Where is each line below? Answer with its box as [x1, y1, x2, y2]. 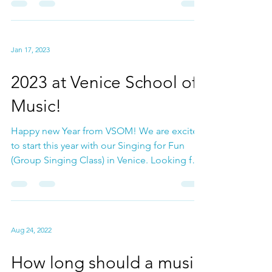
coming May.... [11, 10, 74, 22]
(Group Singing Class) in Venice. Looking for [11, 176, 201, 188]
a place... [11, 191, 49, 202]
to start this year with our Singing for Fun [11, 161, 185, 173]
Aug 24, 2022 [11, 246, 52, 256]
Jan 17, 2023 [11, 66, 50, 76]
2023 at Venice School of [11, 94, 197, 114]
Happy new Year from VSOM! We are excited [11, 147, 204, 158]
